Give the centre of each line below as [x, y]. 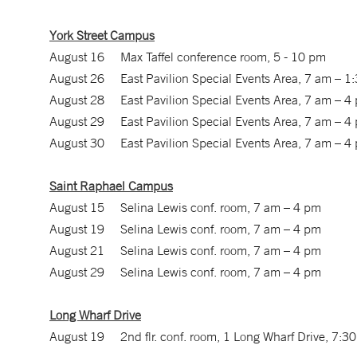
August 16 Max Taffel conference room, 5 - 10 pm [188, 57]
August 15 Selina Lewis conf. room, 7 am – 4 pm [185, 207]
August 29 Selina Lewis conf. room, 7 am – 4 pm [185, 272]
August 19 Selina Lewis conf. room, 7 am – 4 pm [185, 229]
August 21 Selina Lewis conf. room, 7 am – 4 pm [185, 250]
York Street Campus [102, 35]
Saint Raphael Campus [111, 186]
